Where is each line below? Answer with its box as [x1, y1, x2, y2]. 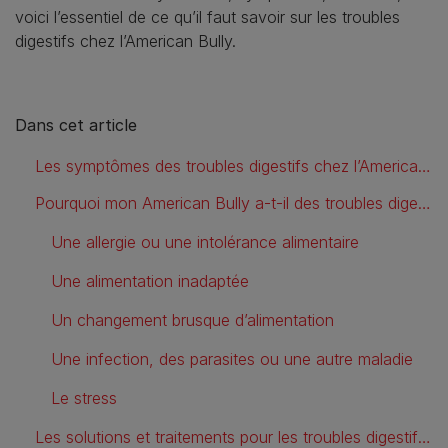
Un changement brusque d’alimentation [51, 309, 334, 330]
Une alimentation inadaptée [51, 270, 249, 291]
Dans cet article [15, 114, 137, 135]
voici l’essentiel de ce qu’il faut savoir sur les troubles [15, 6, 400, 27]
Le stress [51, 387, 117, 408]
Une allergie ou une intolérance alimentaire [51, 231, 359, 252]
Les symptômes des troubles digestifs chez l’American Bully [418, 155, 431, 176]
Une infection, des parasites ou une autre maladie [51, 348, 413, 369]
